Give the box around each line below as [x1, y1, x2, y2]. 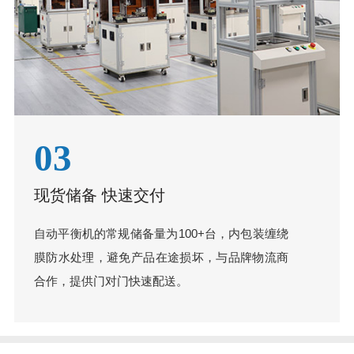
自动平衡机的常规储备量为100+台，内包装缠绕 [33, 227, 289, 241]
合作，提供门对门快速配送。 [33, 274, 188, 288]
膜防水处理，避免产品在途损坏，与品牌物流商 [33, 250, 289, 265]
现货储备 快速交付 [33, 186, 165, 205]
